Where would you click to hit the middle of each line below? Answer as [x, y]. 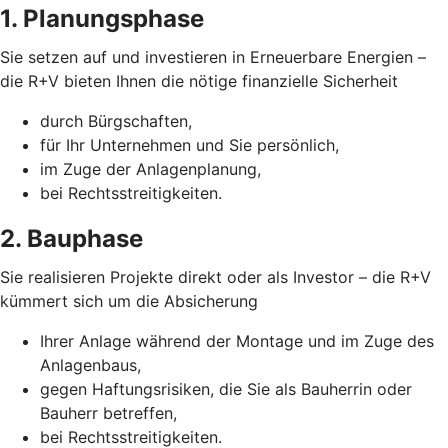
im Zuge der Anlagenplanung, [150, 169]
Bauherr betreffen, [108, 413]
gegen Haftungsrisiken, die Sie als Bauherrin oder [226, 389]
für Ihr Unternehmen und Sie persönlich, [189, 145]
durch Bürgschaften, [116, 121]
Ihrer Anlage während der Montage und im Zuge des [237, 341]
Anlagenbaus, [90, 365]
